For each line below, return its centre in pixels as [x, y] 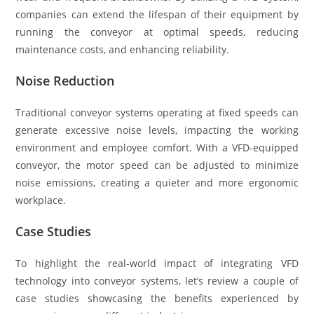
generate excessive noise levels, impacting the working [157, 130]
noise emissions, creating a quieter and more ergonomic [157, 183]
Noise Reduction [65, 81]
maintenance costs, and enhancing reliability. [123, 50]
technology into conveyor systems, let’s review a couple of [157, 281]
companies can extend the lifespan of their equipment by [157, 15]
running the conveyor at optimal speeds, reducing [157, 32]
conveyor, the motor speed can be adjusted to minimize [157, 165]
